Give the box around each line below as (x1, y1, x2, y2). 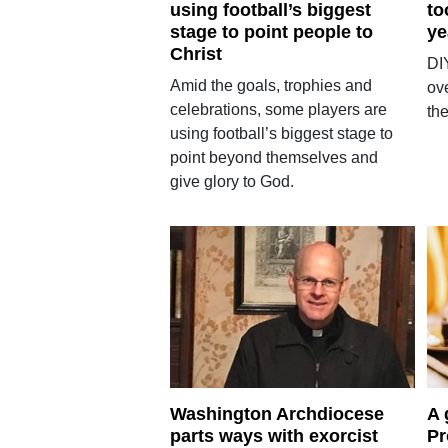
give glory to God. (169, 172, 298, 190)
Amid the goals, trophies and (169, 76, 372, 94)
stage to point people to (169, 21, 373, 42)
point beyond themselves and (169, 148, 378, 166)
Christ (169, 43, 222, 64)
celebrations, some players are (169, 100, 387, 118)
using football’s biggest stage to (169, 124, 393, 142)
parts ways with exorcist (169, 426, 378, 446)
